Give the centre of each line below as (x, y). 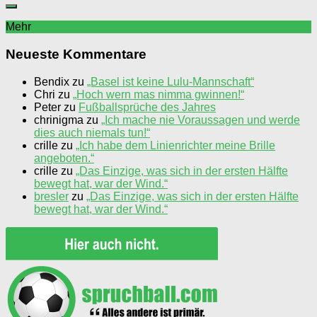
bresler (51, 196)
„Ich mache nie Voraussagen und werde (201, 120)
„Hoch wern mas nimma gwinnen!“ (158, 94)
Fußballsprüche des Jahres (147, 107)
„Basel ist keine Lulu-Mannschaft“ (171, 81)
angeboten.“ (64, 158)
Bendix (52, 81)
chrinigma (59, 120)
